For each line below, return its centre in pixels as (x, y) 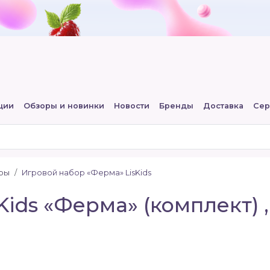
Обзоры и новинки (64, 106)
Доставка (223, 106)
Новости (131, 106)
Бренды (176, 106)
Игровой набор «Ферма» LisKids (86, 173)
